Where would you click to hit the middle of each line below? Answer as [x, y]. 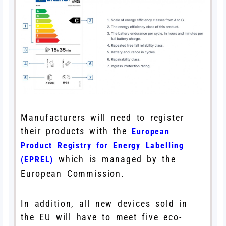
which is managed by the [115, 159]
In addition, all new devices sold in [104, 203]
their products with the [76, 131]
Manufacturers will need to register [102, 117]
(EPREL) [37, 159]
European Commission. [73, 173]
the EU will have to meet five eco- [101, 217]
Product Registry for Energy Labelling [103, 145]
